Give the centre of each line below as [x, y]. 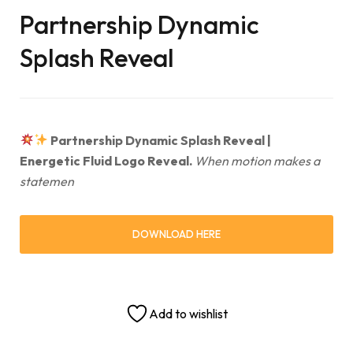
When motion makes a [257, 160]
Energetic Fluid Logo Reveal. [107, 160]
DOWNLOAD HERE [176, 234]
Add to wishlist [188, 313]
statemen [47, 181]
